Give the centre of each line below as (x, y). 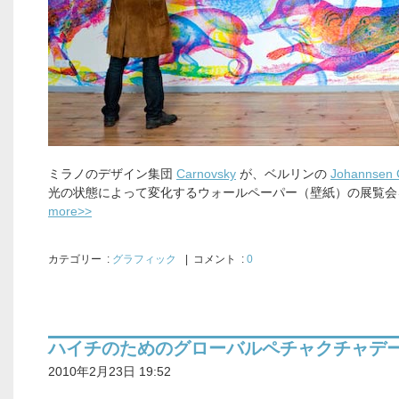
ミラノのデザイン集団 (112, 174)
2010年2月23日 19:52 (110, 371)
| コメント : (214, 259)
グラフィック (144, 259)
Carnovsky (206, 174)
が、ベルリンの (283, 174)
